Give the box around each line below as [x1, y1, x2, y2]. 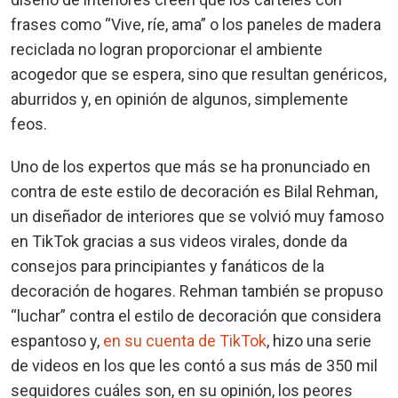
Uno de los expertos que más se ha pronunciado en [11, 157, 370, 177]
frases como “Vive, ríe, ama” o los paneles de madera [11, 15, 381, 35]
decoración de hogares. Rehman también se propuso [11, 282, 383, 301]
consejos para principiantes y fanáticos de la [11, 257, 324, 276]
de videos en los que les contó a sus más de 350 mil [11, 356, 378, 376]
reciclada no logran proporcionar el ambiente [11, 40, 322, 60]
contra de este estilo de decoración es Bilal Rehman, [11, 182, 378, 202]
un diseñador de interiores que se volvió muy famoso [11, 207, 384, 227]
